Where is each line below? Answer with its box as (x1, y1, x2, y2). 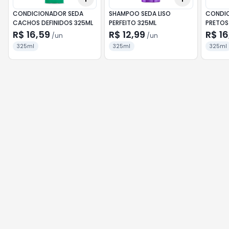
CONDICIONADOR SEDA (13, 9, 83, 18)
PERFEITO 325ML (109, 18, 157, 27)
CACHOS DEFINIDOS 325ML (13, 18, 93, 27)
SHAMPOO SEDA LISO (109, 9, 171, 18)
